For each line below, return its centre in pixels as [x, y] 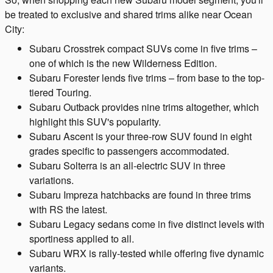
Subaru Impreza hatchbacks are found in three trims [140, 194]
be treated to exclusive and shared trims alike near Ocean [129, 14]
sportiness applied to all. [82, 238]
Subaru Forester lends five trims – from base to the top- [147, 77]
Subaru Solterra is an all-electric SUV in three [127, 165]
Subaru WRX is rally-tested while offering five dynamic [147, 253]
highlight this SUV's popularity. [95, 121]
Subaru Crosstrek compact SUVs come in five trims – [143, 48]
